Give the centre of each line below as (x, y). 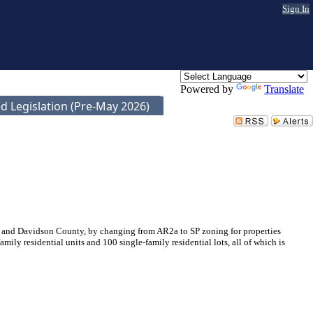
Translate (284, 89)
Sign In (296, 9)
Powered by (208, 89)
